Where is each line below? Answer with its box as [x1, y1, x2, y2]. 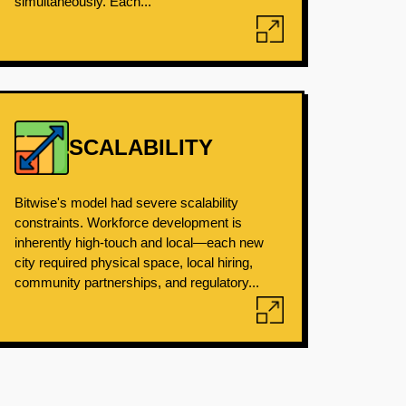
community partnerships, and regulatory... [14, 275, 259, 290]
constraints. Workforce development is [14, 215, 242, 230]
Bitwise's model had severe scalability [14, 195, 238, 210]
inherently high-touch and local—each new [14, 235, 264, 250]
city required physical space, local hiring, [14, 255, 253, 270]
